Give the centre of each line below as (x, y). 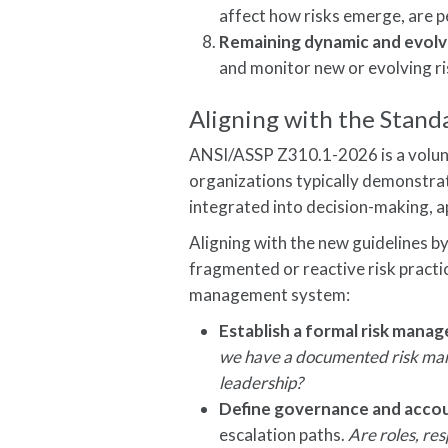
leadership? (261, 382)
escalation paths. (284, 434)
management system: (270, 294)
